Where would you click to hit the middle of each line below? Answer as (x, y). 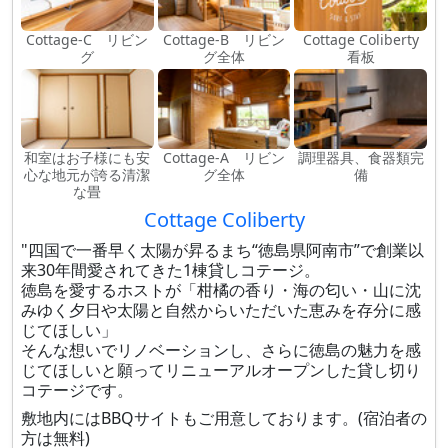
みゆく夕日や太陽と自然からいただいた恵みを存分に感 (221, 310)
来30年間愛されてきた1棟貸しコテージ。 (170, 270)
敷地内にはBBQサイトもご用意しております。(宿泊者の (224, 418)
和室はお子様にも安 (87, 157)
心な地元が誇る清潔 (87, 174)
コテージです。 (77, 390)
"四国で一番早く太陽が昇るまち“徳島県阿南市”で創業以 (222, 250)
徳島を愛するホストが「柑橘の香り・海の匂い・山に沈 (221, 290)
